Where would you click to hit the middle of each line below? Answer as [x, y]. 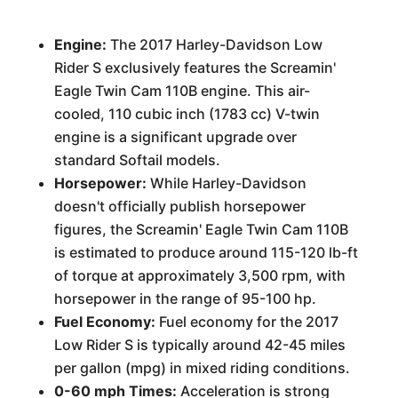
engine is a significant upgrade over [175, 137]
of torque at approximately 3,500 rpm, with [199, 275]
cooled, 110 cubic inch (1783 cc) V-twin [187, 114]
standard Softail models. [137, 160]
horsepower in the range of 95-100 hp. [185, 298]
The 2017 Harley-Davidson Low [214, 44]
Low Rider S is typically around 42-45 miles [199, 345]
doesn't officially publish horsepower [179, 206]
